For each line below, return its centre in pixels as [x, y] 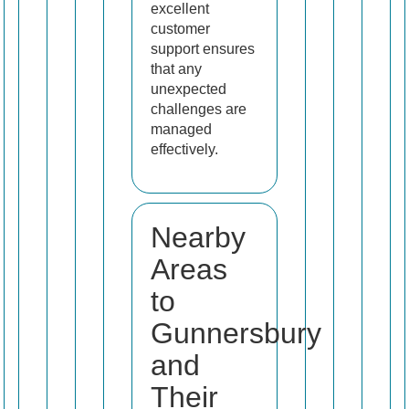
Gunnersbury [236, 334]
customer [180, 29]
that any [176, 69]
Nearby [198, 238]
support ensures [203, 49]
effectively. [184, 150]
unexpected [189, 89]
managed [181, 130]
